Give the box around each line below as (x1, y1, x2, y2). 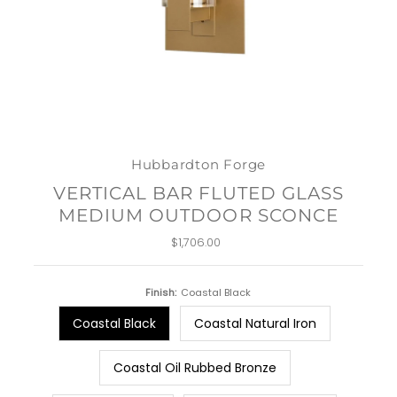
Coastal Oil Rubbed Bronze (113, 358, 276, 377)
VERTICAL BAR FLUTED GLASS (52, 181, 345, 204)
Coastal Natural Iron (194, 314, 317, 332)
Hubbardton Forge (130, 155, 267, 173)
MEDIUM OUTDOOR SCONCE (58, 203, 339, 226)
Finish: (145, 284, 177, 300)
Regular (198, 233, 244, 251)
